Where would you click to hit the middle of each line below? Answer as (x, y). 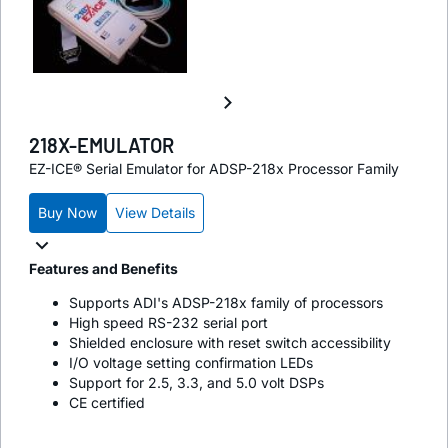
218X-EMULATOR (101, 144)
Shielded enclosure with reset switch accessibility (230, 342)
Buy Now (67, 212)
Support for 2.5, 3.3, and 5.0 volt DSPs (196, 382)
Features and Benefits (103, 268)
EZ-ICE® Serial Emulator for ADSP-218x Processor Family (214, 168)
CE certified (107, 402)
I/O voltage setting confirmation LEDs (191, 362)
